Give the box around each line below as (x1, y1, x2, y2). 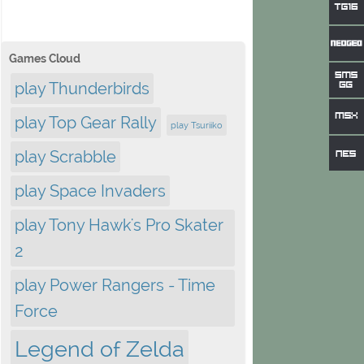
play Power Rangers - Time (15, 275, 215, 295)
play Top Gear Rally (15, 113, 157, 132)
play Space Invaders (15, 181, 166, 201)
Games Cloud (9, 52, 80, 65)
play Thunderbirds (15, 79, 149, 98)
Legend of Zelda (15, 336, 184, 362)
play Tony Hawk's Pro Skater (15, 215, 223, 235)
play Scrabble (15, 147, 116, 167)
